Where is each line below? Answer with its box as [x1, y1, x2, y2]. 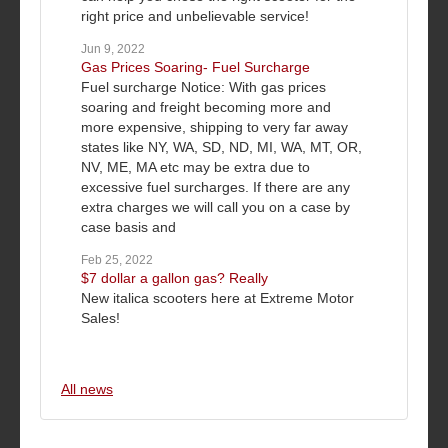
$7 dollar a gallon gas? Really [81, 270, 268, 287]
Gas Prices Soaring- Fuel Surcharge [81, 59, 310, 76]
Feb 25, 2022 [81, 253, 153, 268]
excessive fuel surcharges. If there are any [81, 179, 350, 196]
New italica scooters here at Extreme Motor [81, 290, 354, 307]
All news [61, 381, 113, 398]
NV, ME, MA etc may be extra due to [81, 159, 310, 176]
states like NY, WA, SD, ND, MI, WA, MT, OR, [81, 139, 362, 156]
